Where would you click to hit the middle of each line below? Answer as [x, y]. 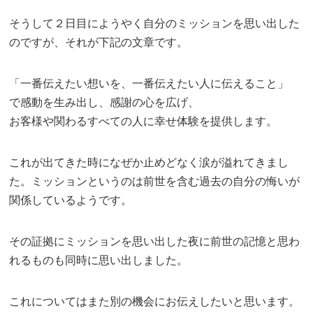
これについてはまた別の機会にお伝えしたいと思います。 [155, 301]
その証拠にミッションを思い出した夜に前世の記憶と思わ [155, 241]
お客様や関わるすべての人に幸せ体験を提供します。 [144, 121]
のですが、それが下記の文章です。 [99, 42]
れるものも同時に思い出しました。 [99, 260]
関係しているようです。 [71, 200]
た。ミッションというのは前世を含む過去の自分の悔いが [155, 181]
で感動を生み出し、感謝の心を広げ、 [104, 102]
